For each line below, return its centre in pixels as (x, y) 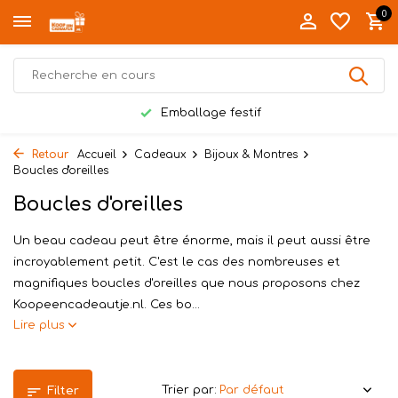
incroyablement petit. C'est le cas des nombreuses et (177, 262)
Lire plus (41, 325)
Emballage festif (209, 113)
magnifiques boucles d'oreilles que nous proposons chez (187, 283)
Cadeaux (160, 155)
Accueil (97, 155)
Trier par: (189, 390)
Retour (48, 155)
